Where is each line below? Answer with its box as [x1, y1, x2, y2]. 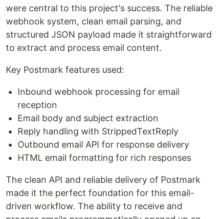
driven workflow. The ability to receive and [6, 200, 182, 211]
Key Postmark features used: [6, 64, 124, 75]
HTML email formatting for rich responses [18, 152, 191, 163]
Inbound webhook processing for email [18, 86, 179, 97]
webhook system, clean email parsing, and [6, 16, 181, 26]
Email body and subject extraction [18, 112, 158, 123]
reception [18, 99, 57, 110]
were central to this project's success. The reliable [6, 2, 213, 13]
